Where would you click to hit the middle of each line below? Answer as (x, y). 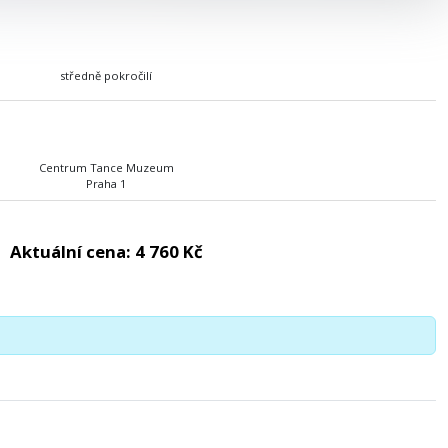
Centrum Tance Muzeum (106, 167)
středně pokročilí (106, 75)
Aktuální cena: (72, 251)
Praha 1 (106, 183)
